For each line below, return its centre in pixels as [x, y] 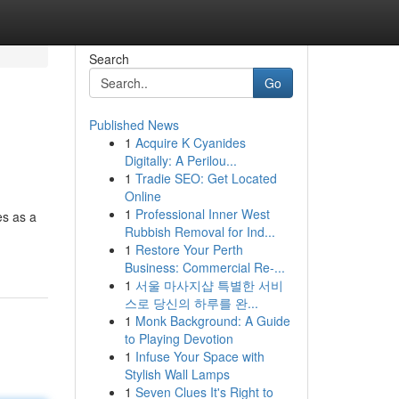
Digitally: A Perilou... [180, 160]
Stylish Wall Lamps [177, 374]
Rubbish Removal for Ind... [199, 232]
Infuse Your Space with [199, 356]
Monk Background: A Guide [212, 321]
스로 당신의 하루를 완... [191, 303]
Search [109, 59]
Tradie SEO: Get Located [206, 178]
